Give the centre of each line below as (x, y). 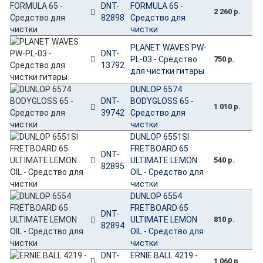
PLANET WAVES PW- (169, 47)
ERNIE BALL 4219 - (164, 255)
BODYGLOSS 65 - (162, 101)
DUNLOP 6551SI (160, 136)
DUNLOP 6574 (156, 89)
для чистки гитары (168, 71)
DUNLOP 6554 (156, 196)
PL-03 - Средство (164, 59)
